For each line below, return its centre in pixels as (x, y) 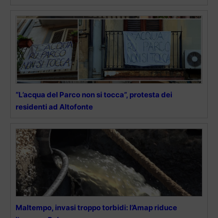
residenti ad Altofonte (54, 107)
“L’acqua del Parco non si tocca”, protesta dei (94, 94)
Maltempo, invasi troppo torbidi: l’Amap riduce (96, 207)
